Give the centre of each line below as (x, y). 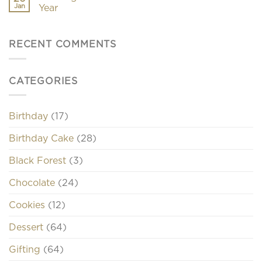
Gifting (25, 249)
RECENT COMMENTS (63, 44)
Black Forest (37, 161)
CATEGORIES (43, 80)
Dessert (26, 227)
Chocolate (32, 183)
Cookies (27, 205)
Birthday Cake (41, 138)
